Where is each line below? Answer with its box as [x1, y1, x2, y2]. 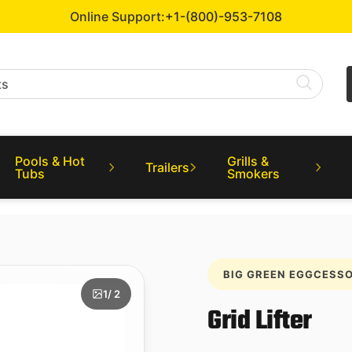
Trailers [145, 159, 190, 175]
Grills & [226, 153, 269, 169]
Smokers [226, 166, 280, 181]
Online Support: [70, 9, 165, 24]
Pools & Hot [15, 153, 86, 169]
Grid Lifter [207, 302, 312, 342]
